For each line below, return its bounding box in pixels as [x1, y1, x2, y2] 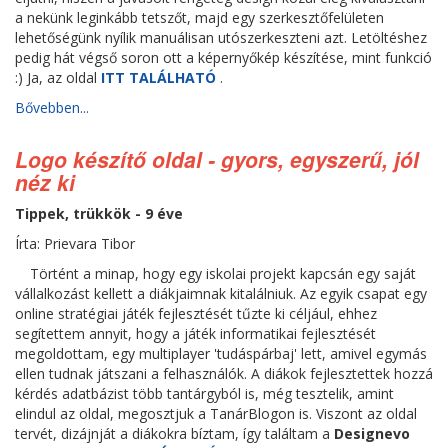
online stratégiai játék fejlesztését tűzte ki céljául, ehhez [15, 304, 377, 323]
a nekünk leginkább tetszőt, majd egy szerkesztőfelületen [15, 8, 384, 27]
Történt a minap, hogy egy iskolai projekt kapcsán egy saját [30, 264, 416, 283]
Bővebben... [15, 98, 89, 117]
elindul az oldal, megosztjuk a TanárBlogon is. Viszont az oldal [15, 404, 417, 423]
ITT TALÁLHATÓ [101, 68, 216, 87]
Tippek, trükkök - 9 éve [15, 204, 183, 223]
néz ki [15, 167, 75, 197]
